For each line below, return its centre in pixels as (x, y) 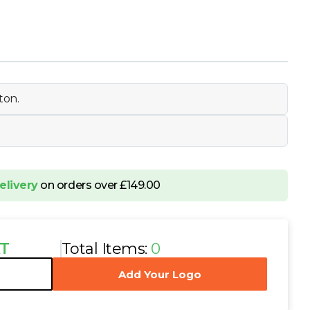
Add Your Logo (160, 274)
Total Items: (106, 249)
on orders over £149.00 (99, 185)
